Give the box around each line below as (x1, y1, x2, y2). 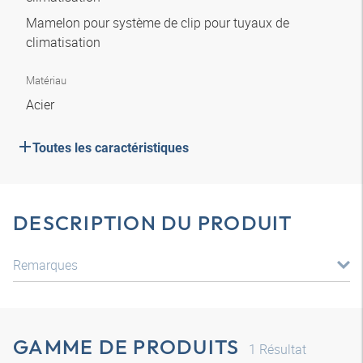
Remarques (13, 256, 78, 274)
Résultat (256, 340, 307, 358)
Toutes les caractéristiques (32, 140, 189, 156)
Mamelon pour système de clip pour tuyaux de (26, 14, 289, 32)
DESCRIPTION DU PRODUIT (13, 210, 293, 236)
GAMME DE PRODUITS (13, 334, 240, 360)
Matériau (26, 73, 66, 88)
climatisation (26, 33, 104, 51)
